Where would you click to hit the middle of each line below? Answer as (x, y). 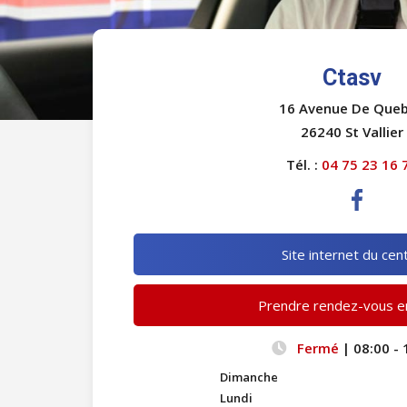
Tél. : (303, 164)
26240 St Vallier (352, 132)
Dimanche (249, 377)
